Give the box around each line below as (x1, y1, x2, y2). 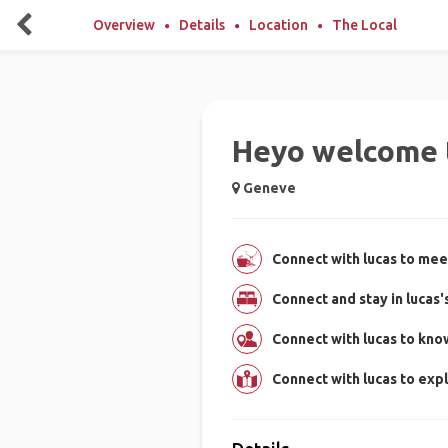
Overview (93, 17, 155, 33)
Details (179, 17, 225, 33)
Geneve (239, 180, 296, 196)
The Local (332, 17, 397, 33)
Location (249, 17, 308, 33)
